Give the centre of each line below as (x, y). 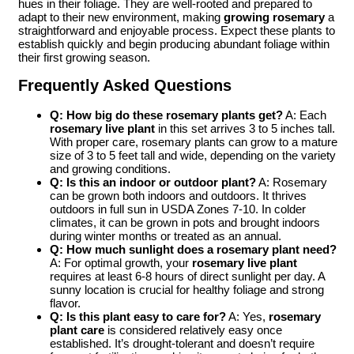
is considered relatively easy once (193, 330)
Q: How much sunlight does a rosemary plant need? (193, 249)
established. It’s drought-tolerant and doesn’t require (182, 343)
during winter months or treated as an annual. (166, 235)
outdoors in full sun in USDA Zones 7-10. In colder (178, 209)
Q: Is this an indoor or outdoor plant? (153, 182)
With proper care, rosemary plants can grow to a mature (194, 141)
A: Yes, (247, 316)
